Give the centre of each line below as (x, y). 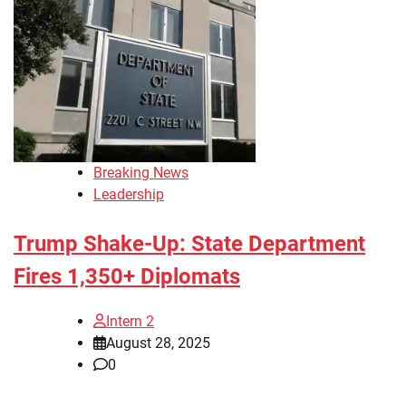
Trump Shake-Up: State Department (189, 243)
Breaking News (141, 172)
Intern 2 (130, 321)
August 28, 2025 (158, 343)
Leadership (129, 194)
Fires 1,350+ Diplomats (127, 276)
